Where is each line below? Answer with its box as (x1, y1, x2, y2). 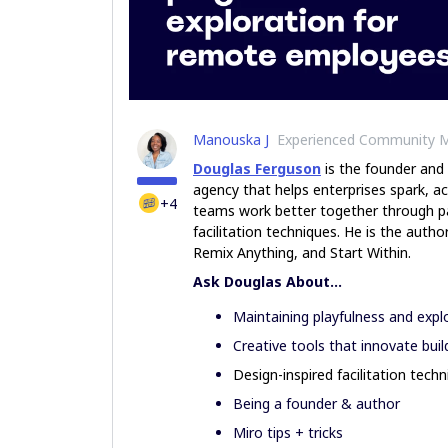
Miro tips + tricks (233, 422, 343, 442)
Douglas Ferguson (193, 158, 321, 178)
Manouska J (193, 129, 269, 149)
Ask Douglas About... (193, 271, 346, 291)
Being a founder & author (233, 393, 404, 413)
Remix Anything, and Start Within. (193, 242, 415, 262)
